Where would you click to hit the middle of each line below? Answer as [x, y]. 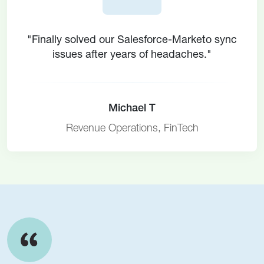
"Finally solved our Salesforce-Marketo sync [132, 40]
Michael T [132, 109]
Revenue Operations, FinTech [132, 129]
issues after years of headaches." [132, 55]
